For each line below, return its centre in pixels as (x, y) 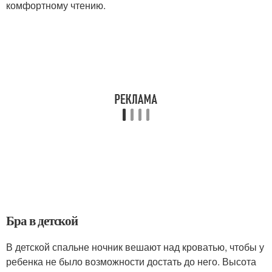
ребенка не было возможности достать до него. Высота (131, 262)
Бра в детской (42, 221)
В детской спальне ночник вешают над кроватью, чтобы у (135, 247)
